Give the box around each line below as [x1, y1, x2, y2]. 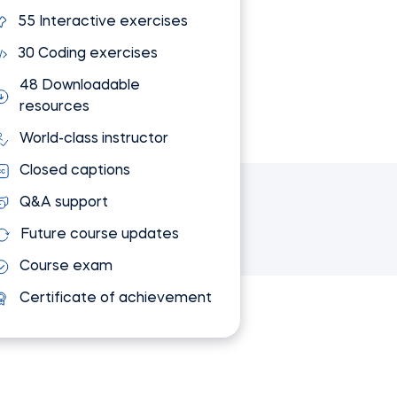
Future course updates [20, 228, 179, 242]
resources [19, 100, 90, 114]
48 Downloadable [19, 79, 140, 93]
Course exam [19, 260, 113, 274]
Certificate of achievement [19, 292, 212, 306]
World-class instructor [19, 132, 168, 146]
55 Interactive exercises [18, 15, 188, 29]
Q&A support [19, 196, 108, 210]
